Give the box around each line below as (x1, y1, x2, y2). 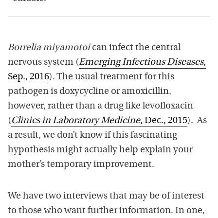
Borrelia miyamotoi (8, 43, 90, 53)
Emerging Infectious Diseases (79, 57, 203, 67)
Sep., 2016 (8, 72, 49, 82)
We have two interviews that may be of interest (8, 191, 204, 201)
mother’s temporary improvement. (8, 160, 154, 169)
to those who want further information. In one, (8, 206, 205, 216)
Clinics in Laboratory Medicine (11, 116, 140, 126)
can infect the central (90, 43, 181, 53)
